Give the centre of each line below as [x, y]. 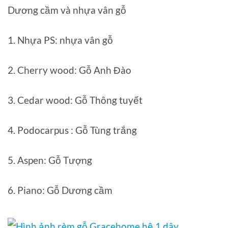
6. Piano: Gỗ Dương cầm [60, 190]
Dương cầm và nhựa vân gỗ [67, 10]
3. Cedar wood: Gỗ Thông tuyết [75, 100]
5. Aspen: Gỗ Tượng [50, 160]
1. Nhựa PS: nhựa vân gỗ [60, 40]
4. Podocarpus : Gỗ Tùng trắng [72, 130]
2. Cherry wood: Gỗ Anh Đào [69, 70]
